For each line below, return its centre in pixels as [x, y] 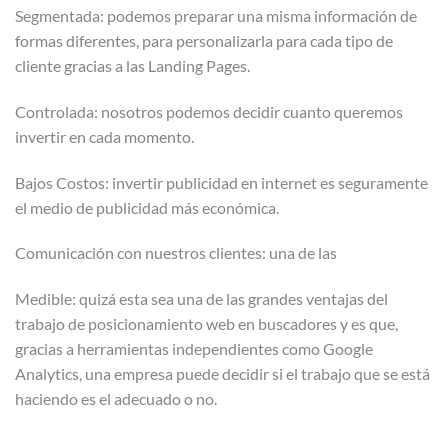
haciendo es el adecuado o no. [116, 399]
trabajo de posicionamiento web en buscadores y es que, [206, 324]
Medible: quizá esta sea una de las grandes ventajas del [201, 299]
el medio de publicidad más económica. [147, 207]
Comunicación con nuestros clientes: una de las [177, 253]
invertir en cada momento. [104, 136]
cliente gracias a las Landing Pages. [132, 65]
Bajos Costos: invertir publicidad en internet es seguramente [221, 182]
